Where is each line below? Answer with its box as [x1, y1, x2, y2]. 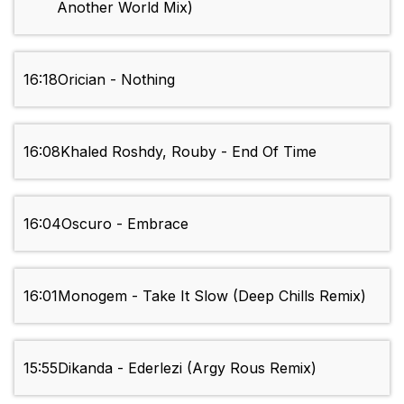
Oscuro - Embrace [61, 215, 188, 234]
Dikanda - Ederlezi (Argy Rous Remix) [58, 359, 317, 378]
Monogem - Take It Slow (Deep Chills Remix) [58, 287, 366, 306]
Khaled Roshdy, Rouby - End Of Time [60, 142, 317, 161]
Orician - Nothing [58, 70, 175, 89]
